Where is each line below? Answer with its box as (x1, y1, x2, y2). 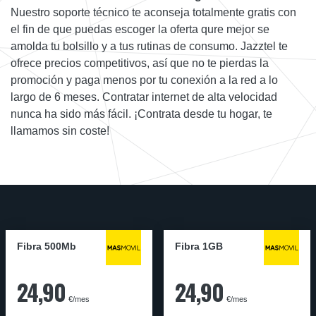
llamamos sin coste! (11, 124, 109, 137)
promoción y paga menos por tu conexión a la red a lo (11, 73, 278, 86)
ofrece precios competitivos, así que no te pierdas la (11, 56, 269, 69)
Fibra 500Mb (17, 241, 76, 252)
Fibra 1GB (175, 241, 223, 252)
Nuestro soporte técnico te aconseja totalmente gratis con (11, 6, 296, 18)
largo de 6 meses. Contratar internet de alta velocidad (11, 90, 277, 103)
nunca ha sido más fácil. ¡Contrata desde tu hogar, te (11, 107, 272, 120)
